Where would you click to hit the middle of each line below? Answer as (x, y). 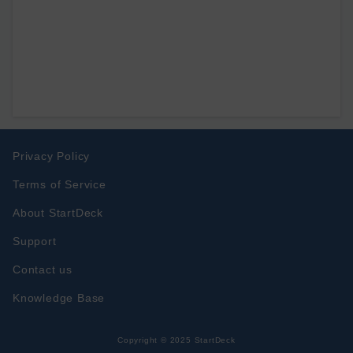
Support (35, 241)
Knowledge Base (59, 298)
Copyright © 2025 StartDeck (176, 340)
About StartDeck (58, 213)
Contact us (43, 269)
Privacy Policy (52, 156)
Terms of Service (59, 184)
